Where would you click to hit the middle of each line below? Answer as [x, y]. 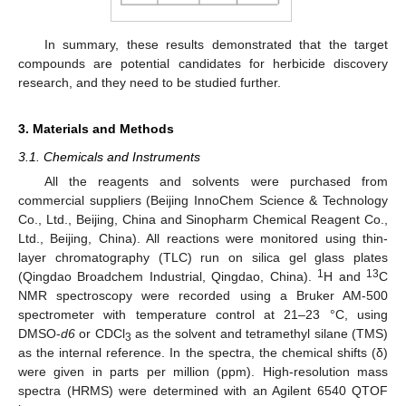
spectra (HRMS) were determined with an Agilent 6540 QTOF [203, 390]
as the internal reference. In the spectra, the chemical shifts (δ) [203, 352]
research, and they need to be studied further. [150, 82]
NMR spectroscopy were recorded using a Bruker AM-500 [203, 295]
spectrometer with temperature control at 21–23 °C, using [203, 314]
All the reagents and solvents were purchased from [216, 181]
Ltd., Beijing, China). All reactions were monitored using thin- [203, 238]
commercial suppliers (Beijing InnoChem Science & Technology [203, 200]
